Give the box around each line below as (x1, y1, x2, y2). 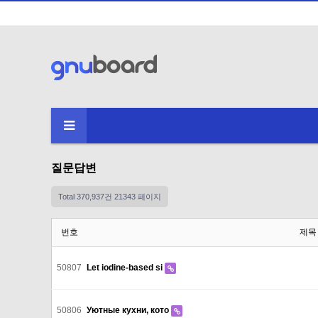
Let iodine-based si (87, 263, 165, 273)
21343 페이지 (112, 192, 161, 201)
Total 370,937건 (58, 192, 112, 201)
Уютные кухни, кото (87, 305, 171, 315)
